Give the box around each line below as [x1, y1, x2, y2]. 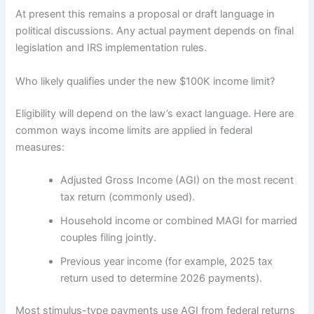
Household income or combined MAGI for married [60, 214, 298, 227]
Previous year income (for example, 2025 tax [60, 254, 273, 268]
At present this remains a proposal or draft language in [15, 8, 275, 21]
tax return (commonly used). [60, 190, 196, 203]
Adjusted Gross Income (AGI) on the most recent [60, 173, 294, 186]
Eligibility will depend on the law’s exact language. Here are [15, 107, 294, 120]
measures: [15, 140, 65, 153]
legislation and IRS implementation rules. [15, 41, 207, 55]
